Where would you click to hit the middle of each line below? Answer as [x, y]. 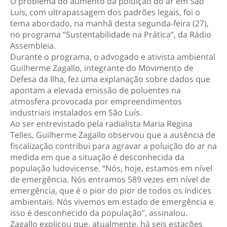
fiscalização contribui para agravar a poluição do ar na [113, 146]
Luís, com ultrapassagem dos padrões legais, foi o [105, 12]
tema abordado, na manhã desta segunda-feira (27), [109, 23]
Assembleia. [33, 45]
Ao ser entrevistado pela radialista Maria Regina [101, 123]
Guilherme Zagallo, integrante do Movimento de [102, 68]
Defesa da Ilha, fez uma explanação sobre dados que [110, 79]
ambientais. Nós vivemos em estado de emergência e [112, 201]
